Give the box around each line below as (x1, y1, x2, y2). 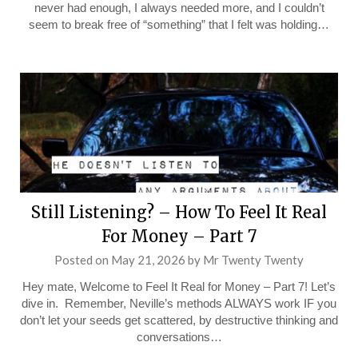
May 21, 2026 (111, 253, 185, 267)
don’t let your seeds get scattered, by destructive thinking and (20, 313, 338, 327)
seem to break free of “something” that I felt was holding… (29, 18, 329, 31)
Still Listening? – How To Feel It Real (31, 202, 327, 222)
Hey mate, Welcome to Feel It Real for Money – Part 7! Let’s (22, 280, 336, 293)
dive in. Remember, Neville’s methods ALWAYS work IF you (22, 296, 336, 310)
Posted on (54, 253, 111, 267)
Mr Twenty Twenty (203, 253, 304, 267)
